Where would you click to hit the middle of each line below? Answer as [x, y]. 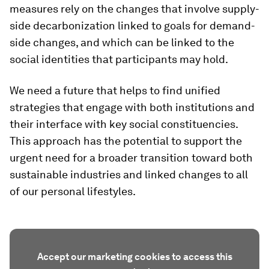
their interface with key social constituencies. [124, 124]
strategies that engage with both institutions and [132, 107]
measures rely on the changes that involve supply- [134, 9]
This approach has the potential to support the [126, 141]
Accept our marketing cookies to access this [134, 257]
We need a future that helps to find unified [115, 90]
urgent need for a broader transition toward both [131, 158]
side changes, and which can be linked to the [122, 42]
